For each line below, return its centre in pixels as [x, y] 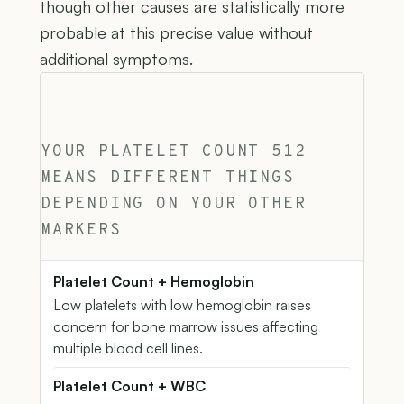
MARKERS [81, 230]
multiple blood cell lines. [128, 348]
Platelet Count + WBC [129, 386]
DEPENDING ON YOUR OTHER [174, 204]
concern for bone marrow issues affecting [186, 326]
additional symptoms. [116, 58]
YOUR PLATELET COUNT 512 [174, 151]
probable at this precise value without [176, 32]
